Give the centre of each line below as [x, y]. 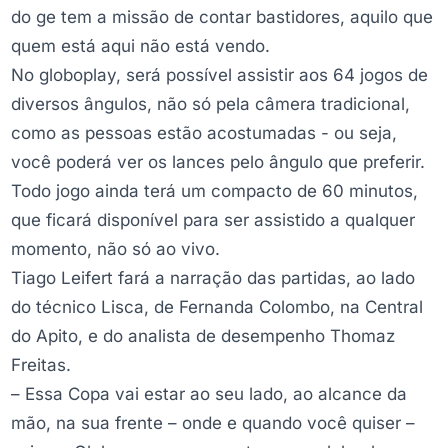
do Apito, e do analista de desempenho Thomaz [203, 335]
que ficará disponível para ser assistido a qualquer [213, 219]
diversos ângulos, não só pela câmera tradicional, [210, 103]
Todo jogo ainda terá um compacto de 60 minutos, [214, 190]
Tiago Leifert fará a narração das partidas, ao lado [213, 277]
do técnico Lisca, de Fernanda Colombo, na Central [217, 306]
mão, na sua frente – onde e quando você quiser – [213, 422]
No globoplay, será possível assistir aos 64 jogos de [219, 74]
